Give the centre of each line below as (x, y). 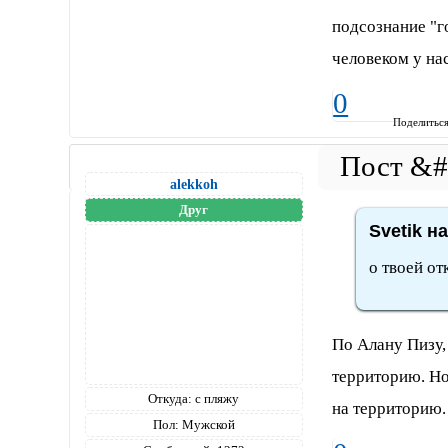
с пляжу (216, 399)
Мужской (206, 425)
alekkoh (193, 184)
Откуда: (170, 399)
